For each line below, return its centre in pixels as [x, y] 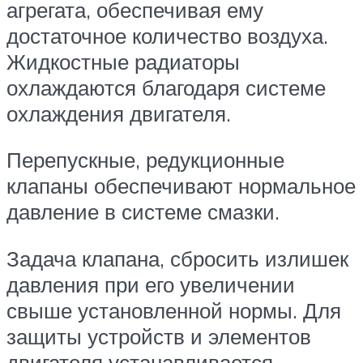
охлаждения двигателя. [119, 113]
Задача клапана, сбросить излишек [177, 258]
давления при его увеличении [151, 284]
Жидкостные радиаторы [123, 61]
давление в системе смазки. [143, 212]
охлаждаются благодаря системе [166, 87]
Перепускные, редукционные [145, 160]
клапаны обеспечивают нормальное [181, 186]
